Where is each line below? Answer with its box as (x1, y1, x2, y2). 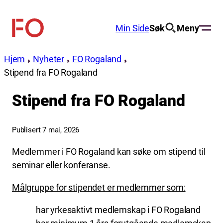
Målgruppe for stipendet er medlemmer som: (12, 182, 186, 193)
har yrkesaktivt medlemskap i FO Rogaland (36, 204, 201, 215)
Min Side (115, 22, 149, 33)
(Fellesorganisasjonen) (11, 45, 127, 58)
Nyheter (33, 54, 65, 64)
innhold (3, 32, 32, 42)
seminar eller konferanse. (12, 159, 111, 170)
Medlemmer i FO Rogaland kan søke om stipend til (12, 146, 206, 157)
